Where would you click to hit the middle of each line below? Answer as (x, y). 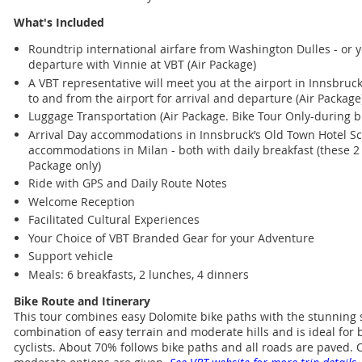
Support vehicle (71, 256)
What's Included (59, 23)
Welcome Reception (82, 201)
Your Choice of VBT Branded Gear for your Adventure (171, 238)
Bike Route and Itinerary (82, 301)
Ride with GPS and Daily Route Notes (128, 183)
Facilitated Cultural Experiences (114, 220)
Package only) (65, 165)
